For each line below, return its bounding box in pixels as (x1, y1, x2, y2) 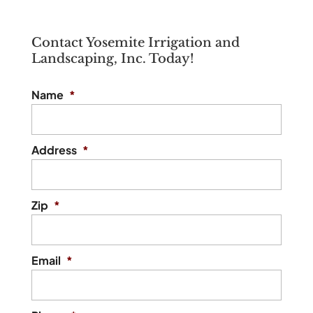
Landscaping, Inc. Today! (31, 51, 194, 67)
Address (31, 143, 77, 158)
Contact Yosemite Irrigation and (31, 35, 240, 51)
